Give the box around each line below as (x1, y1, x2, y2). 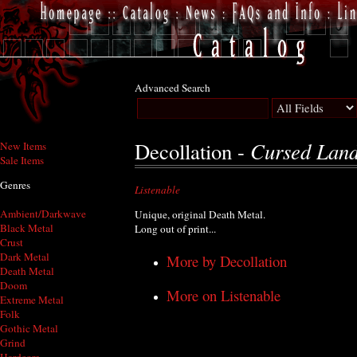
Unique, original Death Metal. (135, 207, 265, 222)
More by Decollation (167, 250, 287, 271)
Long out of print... (135, 222, 216, 237)
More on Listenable (167, 285, 280, 306)
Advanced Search (135, 80, 210, 95)
